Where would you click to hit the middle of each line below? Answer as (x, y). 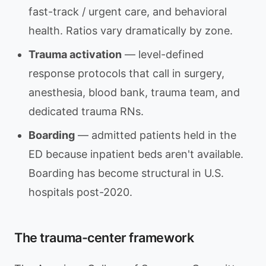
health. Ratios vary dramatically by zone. (131, 31)
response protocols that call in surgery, (126, 73)
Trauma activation (75, 54)
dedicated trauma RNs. (86, 111)
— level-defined (163, 54)
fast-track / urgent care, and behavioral (128, 12)
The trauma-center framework (104, 237)
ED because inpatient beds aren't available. (136, 154)
